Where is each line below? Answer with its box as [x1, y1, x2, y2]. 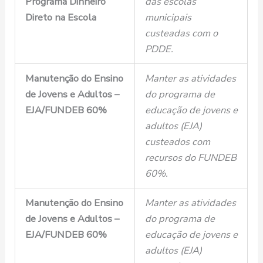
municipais [144, 11, 191, 25]
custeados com [144, 135, 210, 149]
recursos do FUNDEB [144, 151, 237, 165]
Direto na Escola [25, 11, 96, 25]
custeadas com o [144, 26, 218, 41]
